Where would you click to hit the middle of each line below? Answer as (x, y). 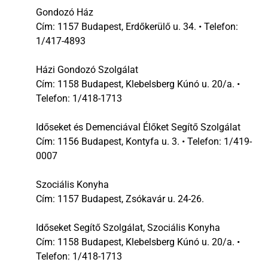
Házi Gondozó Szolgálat (87, 69)
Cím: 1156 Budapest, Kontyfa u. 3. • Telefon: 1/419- (144, 141)
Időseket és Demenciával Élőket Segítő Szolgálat (138, 127)
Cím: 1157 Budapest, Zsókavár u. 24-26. (120, 199)
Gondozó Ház (65, 12)
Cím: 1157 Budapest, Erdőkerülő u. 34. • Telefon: (137, 26)
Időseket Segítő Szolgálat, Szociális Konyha (128, 227)
